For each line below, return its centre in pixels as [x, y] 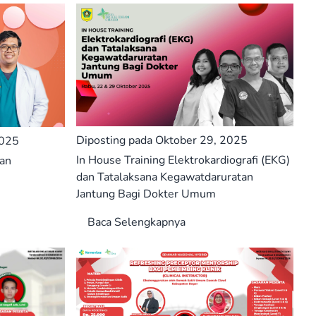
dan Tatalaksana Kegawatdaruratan [165, 177]
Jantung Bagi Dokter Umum [146, 194]
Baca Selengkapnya [136, 222]
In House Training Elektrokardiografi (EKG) [183, 160]
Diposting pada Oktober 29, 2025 [162, 140]
